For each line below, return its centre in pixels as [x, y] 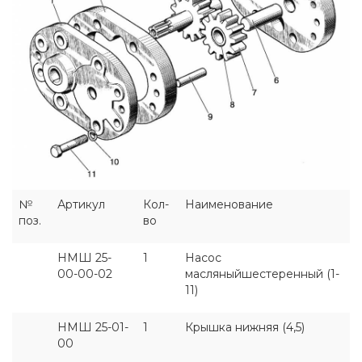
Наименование [229, 204]
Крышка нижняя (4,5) [245, 327]
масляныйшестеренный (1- [262, 274]
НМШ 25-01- [93, 327]
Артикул [81, 204]
